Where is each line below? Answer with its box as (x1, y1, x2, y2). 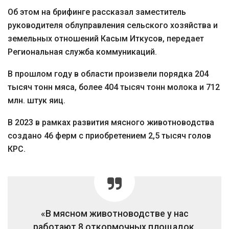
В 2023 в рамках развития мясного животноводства (8, 118, 214, 127)
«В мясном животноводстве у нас (40, 209, 189, 219)
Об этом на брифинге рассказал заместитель (8, 7, 186, 17)
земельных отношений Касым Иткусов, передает (8, 34, 204, 43)
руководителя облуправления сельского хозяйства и (8, 20, 218, 30)
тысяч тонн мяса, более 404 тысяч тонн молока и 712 (8, 82, 220, 92)
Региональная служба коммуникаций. (8, 47, 157, 57)
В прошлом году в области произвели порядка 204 (8, 69, 209, 79)
